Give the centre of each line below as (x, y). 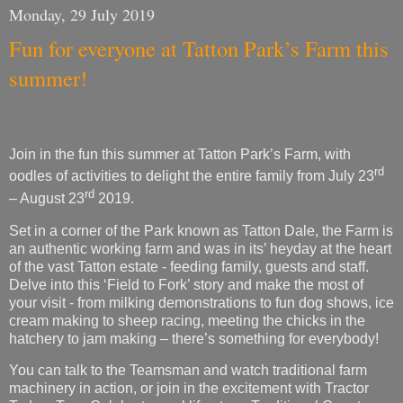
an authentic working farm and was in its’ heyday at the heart (200, 172)
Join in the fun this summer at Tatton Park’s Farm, (167, 78)
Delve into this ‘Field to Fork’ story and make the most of (186, 208)
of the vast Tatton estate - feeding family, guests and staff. (189, 190)
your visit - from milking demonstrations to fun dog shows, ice (201, 226)
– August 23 (47, 121)
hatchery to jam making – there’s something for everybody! (194, 262)
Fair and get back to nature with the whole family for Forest (194, 348)
